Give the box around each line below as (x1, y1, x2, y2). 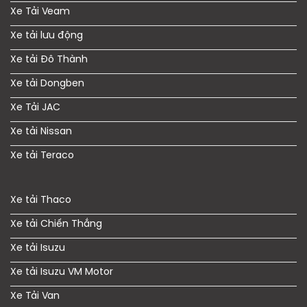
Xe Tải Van (10, 291, 60, 302)
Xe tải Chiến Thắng (10, 219, 102, 230)
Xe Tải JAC (10, 102, 60, 113)
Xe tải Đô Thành (10, 54, 88, 65)
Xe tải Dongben (10, 78, 84, 89)
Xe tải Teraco (10, 150, 74, 161)
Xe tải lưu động (10, 30, 83, 41)
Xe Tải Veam (10, 6, 70, 17)
